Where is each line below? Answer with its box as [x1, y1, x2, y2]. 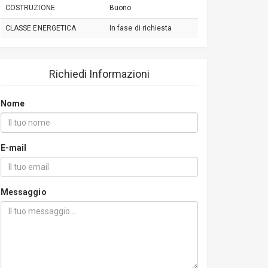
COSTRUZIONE [5, 4, 55, 12]
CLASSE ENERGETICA [5, 24, 77, 32]
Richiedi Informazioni [49, 68, 150, 80]
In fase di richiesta [109, 24, 172, 32]
